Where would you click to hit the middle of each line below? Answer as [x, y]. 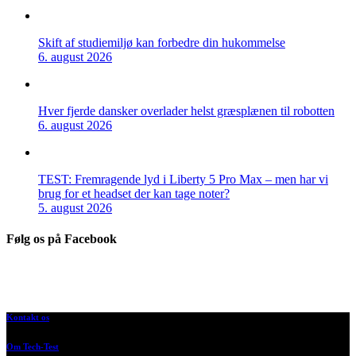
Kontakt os [28, 317]
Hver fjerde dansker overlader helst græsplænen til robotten [186, 110]
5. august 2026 [75, 207]
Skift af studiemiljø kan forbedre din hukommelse [162, 42]
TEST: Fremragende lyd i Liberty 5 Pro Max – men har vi [183, 179]
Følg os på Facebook [62, 239]
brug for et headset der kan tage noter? [134, 193]
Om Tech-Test [33, 347]
